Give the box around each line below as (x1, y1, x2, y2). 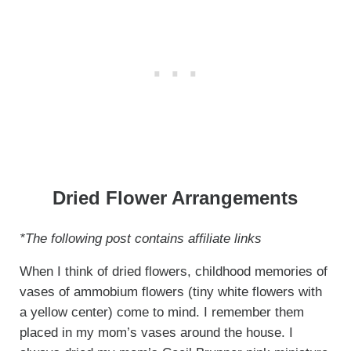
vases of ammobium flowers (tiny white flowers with (19, 284, 322, 299)
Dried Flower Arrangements (52, 187, 299, 208)
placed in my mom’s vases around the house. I (19, 324, 293, 340)
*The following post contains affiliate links (19, 230, 262, 246)
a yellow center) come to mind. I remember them (19, 304, 304, 320)
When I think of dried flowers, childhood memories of (19, 263, 327, 279)
